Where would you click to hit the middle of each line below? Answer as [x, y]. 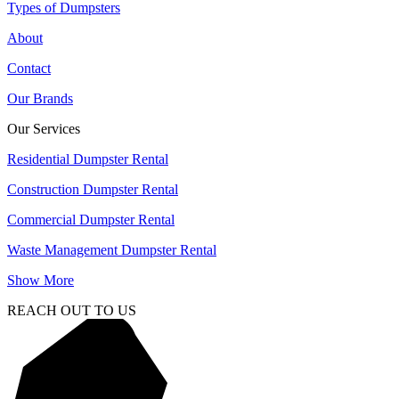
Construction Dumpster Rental [93, 189]
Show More [41, 280]
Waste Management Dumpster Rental [112, 249]
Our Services [44, 128]
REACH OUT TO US [72, 310]
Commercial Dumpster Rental [91, 219]
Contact [29, 68]
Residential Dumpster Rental [88, 159]
